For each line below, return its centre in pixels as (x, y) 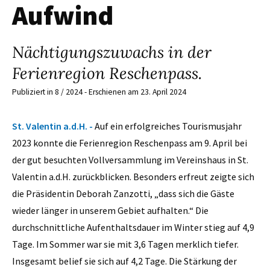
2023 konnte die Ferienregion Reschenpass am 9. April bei (130, 143)
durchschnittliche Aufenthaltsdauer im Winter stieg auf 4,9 (133, 227)
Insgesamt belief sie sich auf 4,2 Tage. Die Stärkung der (124, 261)
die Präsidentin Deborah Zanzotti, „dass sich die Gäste (123, 193)
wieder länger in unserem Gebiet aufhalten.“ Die (110, 210)
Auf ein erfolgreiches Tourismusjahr (168, 126)
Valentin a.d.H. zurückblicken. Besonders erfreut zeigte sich (133, 176)
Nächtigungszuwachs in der (112, 52)
